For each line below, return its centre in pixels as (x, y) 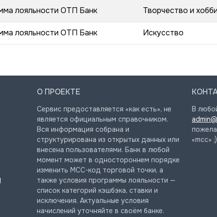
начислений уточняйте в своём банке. (100, 211)
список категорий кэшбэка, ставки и (97, 190)
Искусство (163, 33)
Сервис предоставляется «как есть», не (104, 109)
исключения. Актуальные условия (93, 201)
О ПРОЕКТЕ (58, 92)
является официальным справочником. (102, 119)
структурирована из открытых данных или (108, 139)
